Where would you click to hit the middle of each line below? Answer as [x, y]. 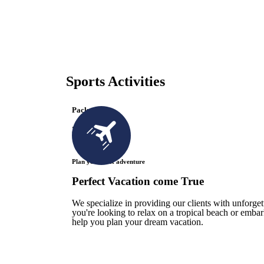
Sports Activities [115, 81]
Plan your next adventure [108, 161]
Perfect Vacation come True [138, 181]
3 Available [94, 130]
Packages [88, 110]
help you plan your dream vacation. [138, 222]
